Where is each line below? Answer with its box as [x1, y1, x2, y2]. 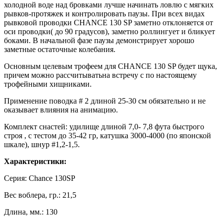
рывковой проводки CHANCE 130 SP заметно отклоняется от [4, 18, 213, 27]
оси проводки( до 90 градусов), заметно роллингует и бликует [4, 27, 215, 36]
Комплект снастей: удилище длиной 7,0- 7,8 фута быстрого [4, 122, 204, 131]
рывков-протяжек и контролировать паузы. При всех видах [4, 9, 205, 18]
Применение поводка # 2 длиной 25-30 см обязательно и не [4, 96, 206, 105]
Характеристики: [4, 157, 66, 166]
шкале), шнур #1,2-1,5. [4, 140, 80, 149]
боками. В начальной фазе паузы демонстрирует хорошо [4, 36, 194, 45]
